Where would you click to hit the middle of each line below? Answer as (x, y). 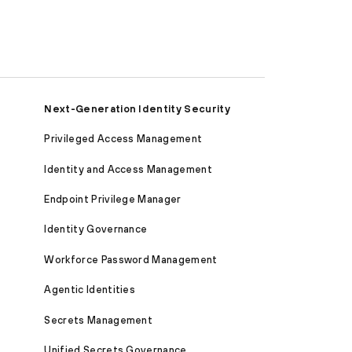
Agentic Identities (90, 290)
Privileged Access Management (123, 139)
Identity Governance (96, 229)
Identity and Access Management (128, 169)
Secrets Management (99, 320)
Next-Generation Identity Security (137, 108)
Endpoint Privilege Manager (113, 200)
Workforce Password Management (131, 259)
